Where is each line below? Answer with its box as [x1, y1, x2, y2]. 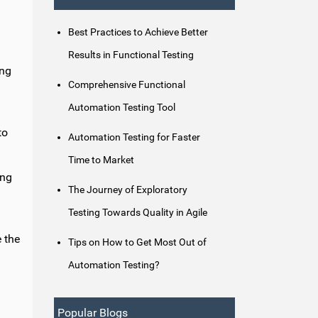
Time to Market [68, 154, 134, 166]
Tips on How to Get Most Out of [68, 236, 207, 248]
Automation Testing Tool [68, 102, 175, 114]
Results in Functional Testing [68, 49, 194, 61]
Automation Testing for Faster [68, 131, 200, 143]
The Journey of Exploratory [68, 184, 187, 196]
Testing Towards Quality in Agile [68, 207, 207, 219]
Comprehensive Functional [68, 79, 185, 91]
